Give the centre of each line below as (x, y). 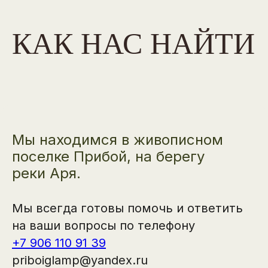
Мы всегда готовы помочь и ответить (127, 208)
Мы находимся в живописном (118, 139)
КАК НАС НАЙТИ (133, 43)
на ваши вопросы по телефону (103, 225)
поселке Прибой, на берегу (108, 156)
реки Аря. (46, 173)
